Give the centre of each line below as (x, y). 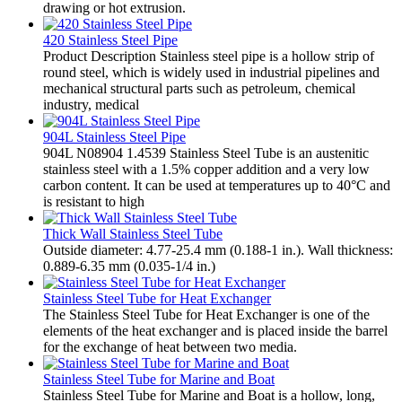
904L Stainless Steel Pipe (114, 136)
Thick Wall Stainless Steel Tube (133, 233)
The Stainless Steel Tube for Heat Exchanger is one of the (206, 314)
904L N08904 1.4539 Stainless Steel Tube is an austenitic (206, 153)
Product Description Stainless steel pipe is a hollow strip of (209, 56)
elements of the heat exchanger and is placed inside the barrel (215, 330)
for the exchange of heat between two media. (170, 346)
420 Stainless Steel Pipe (110, 39)
